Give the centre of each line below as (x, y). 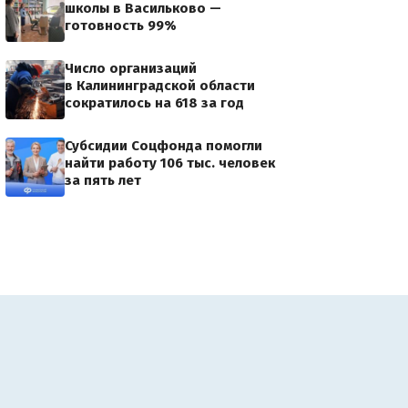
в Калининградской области (160, 86)
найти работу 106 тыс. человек (170, 163)
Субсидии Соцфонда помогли (163, 146)
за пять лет (103, 180)
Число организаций (131, 68)
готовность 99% (121, 25)
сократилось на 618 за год (154, 103)
